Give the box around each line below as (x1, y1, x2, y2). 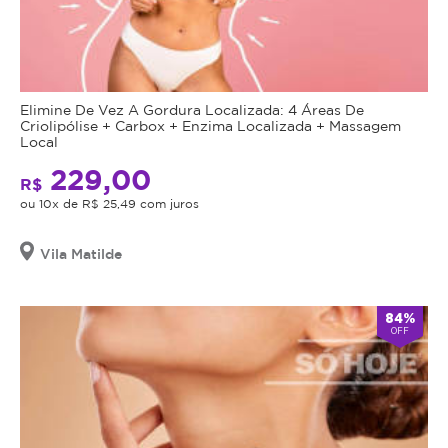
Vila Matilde (40, 245, 122, 261)
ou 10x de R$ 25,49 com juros (20, 196, 199, 210)
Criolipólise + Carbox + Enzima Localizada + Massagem (20, 117, 401, 133)
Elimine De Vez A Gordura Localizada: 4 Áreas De (20, 101, 364, 117)
